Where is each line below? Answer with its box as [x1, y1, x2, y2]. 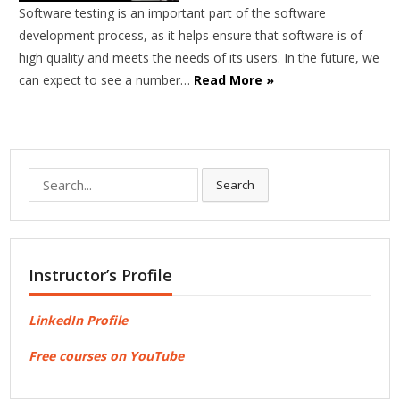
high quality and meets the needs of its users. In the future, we [19, 49, 380, 67]
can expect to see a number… [19, 71, 195, 89]
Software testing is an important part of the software [19, 4, 327, 22]
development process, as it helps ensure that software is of [19, 27, 363, 45]
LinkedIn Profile [29, 312, 129, 329]
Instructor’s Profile [29, 264, 173, 287]
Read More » [194, 71, 275, 89]
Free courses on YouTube [29, 347, 185, 365]
